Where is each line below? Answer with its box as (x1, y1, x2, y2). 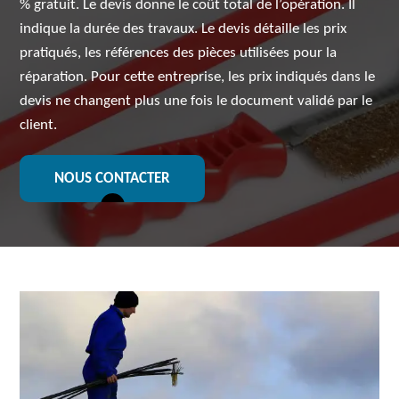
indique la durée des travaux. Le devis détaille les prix (20, 21, 347, 37)
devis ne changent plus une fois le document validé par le (20, 94, 373, 109)
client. (20, 118, 58, 133)
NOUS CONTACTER (54, 171, 171, 186)
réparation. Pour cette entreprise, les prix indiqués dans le (20, 69, 376, 85)
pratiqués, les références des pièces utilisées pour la (20, 45, 338, 61)
